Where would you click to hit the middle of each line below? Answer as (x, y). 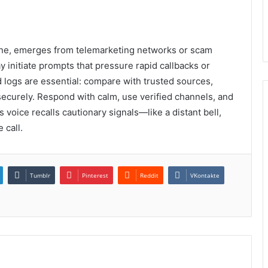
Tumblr (40, 175)
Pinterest (95, 175)
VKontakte (205, 175)
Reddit (149, 175)
